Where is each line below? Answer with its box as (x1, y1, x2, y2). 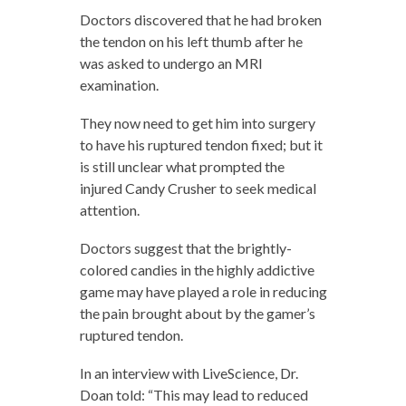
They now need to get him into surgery (79, 114, 315, 131)
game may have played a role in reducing (79, 283, 327, 300)
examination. (79, 76, 159, 93)
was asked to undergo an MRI (79, 54, 263, 72)
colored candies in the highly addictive (79, 261, 314, 278)
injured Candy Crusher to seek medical (79, 179, 316, 197)
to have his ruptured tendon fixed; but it (79, 136, 323, 153)
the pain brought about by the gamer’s (79, 304, 315, 322)
